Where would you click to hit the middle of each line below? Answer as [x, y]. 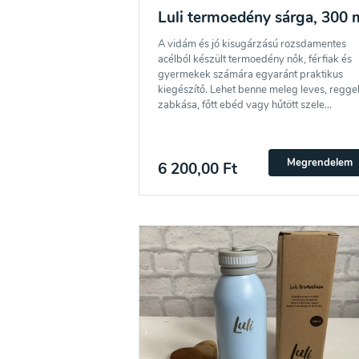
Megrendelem [319, 162]
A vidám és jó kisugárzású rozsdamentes [252, 44]
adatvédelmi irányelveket [177, 28]
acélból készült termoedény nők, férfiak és [254, 59]
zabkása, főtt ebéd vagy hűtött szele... [244, 105]
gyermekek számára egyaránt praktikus [250, 74]
